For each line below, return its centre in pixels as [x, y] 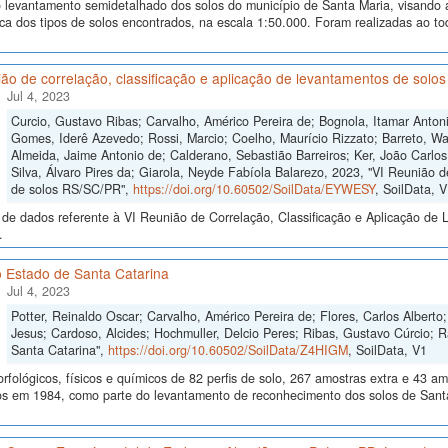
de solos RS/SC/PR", [71, 189]
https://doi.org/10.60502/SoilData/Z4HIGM [227, 350]
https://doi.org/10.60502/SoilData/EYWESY [253, 189]
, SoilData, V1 [387, 350]
